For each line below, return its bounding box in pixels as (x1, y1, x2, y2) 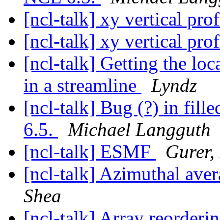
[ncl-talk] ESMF (24, 141, 156, 163)
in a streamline (24, 75, 141, 96)
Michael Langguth (68, 119, 211, 140)
